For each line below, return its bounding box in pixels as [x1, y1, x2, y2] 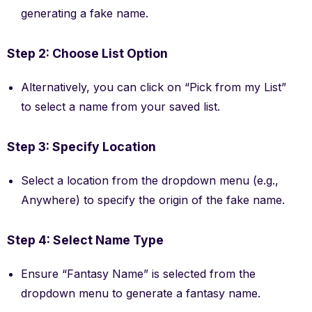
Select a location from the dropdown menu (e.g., [21, 173, 279, 187]
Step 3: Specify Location [7, 139, 156, 154]
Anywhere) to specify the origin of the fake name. [21, 192, 285, 207]
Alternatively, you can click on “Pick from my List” [21, 79, 286, 94]
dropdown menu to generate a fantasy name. [21, 286, 260, 300]
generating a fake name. [21, 6, 148, 20]
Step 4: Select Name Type [7, 232, 164, 247]
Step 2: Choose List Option [7, 45, 168, 61]
